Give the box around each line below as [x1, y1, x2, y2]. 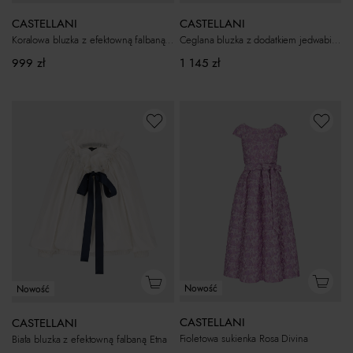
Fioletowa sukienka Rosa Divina [179, 331, 308, 347]
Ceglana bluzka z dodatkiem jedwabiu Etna [332, 32, 341, 48]
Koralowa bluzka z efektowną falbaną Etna [165, 32, 174, 48]
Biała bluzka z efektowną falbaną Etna [12, 331, 168, 347]
